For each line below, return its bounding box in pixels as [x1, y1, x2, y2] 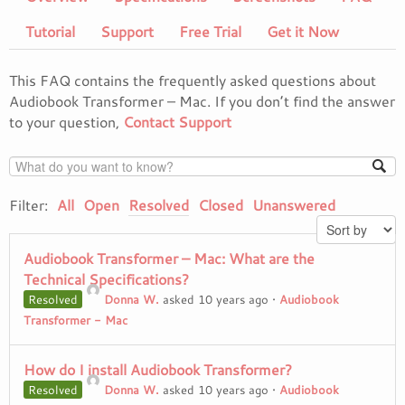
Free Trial [179, 21, 241, 42]
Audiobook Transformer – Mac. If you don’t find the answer [9, 90, 395, 111]
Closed [198, 194, 243, 216]
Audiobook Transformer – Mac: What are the [24, 248, 315, 269]
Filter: [9, 194, 48, 216]
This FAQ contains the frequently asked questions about [9, 70, 376, 90]
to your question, [9, 111, 123, 132]
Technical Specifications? [24, 268, 189, 290]
